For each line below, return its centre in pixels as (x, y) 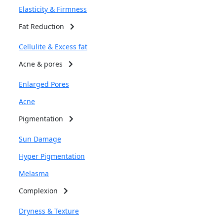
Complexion (41, 191)
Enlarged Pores (44, 84)
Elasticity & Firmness (53, 9)
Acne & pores (44, 64)
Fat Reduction (44, 26)
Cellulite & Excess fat (53, 47)
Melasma (34, 173)
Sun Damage (40, 139)
